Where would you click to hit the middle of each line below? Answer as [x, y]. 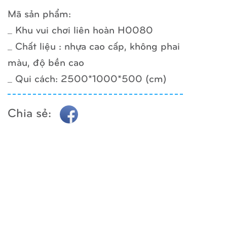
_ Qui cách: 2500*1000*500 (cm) [87, 78]
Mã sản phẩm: [40, 13]
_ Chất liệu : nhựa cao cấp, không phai [94, 46]
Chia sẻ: [31, 112]
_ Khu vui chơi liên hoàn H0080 [81, 29]
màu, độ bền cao [46, 62]
